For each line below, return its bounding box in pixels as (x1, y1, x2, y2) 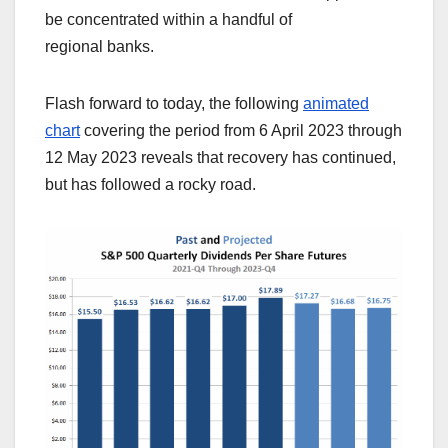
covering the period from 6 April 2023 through (80, 122, 402, 140)
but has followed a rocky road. (45, 176, 256, 194)
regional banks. (45, 38, 154, 56)
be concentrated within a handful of (45, 11, 292, 29)
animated (303, 95, 369, 113)
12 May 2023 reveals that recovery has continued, (45, 149, 396, 167)
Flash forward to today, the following (45, 95, 303, 113)
